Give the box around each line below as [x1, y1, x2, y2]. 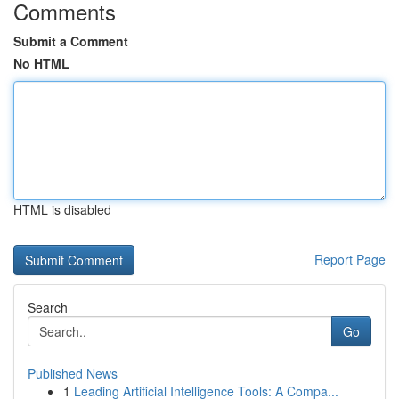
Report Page [314, 250, 386, 268]
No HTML [13, 54, 69, 72]
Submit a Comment [13, 32, 128, 50]
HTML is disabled [13, 200, 111, 218]
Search [28, 298, 68, 316]
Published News [28, 364, 118, 382]
